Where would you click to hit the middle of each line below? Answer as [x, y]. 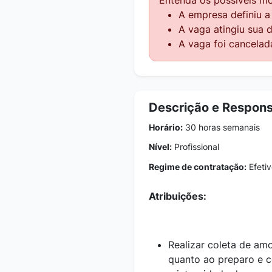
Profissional [195, 146]
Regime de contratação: [198, 166]
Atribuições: [178, 196]
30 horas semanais [221, 127]
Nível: [160, 146]
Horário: [166, 127]
